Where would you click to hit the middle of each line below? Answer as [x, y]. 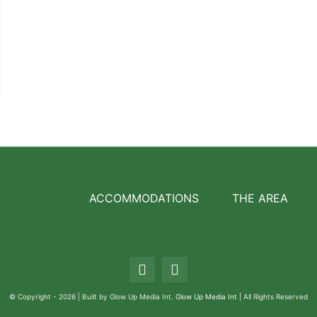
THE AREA [260, 198]
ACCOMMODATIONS [144, 198]
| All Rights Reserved [273, 297]
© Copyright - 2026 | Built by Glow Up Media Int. [92, 297]
